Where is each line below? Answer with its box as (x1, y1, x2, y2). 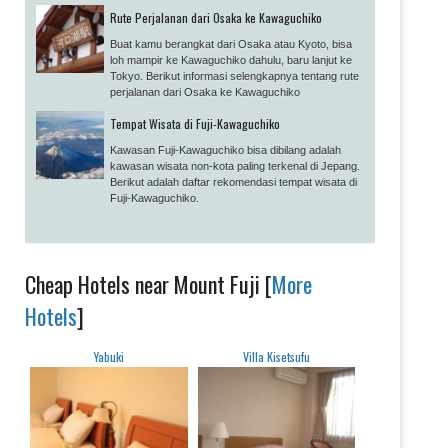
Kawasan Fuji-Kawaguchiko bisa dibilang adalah (110, 143, 341, 156)
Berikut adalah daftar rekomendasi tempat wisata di (110, 175, 357, 188)
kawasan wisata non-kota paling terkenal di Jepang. (110, 159, 360, 172)
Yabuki (93, 347, 124, 365)
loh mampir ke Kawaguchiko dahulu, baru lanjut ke (110, 53, 352, 66)
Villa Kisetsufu (242, 347, 310, 365)
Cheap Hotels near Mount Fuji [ (25, 267, 272, 300)
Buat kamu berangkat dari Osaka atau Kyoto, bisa (110, 37, 352, 50)
